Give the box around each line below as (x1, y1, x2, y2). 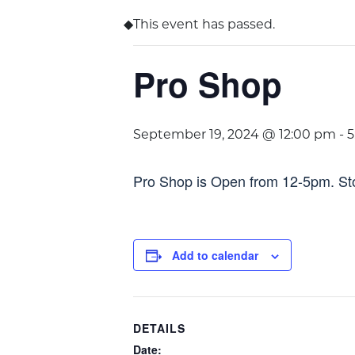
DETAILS (133, 320, 185, 336)
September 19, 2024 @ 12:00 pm (133, 129, 336, 142)
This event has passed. (133, 19, 275, 32)
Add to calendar (172, 247, 258, 263)
